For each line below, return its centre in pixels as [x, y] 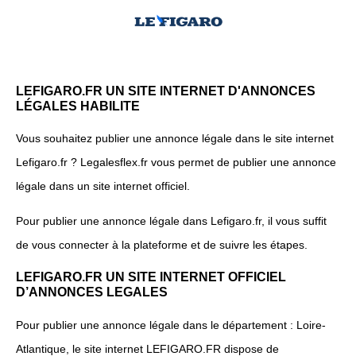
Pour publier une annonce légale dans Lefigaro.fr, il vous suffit [171, 221]
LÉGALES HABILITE [78, 105]
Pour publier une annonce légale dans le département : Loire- [171, 325]
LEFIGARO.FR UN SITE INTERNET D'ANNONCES [166, 90]
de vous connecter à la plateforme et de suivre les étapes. [162, 244]
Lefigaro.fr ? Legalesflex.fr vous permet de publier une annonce [176, 162]
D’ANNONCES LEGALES [92, 292]
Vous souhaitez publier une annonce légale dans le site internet [175, 138]
